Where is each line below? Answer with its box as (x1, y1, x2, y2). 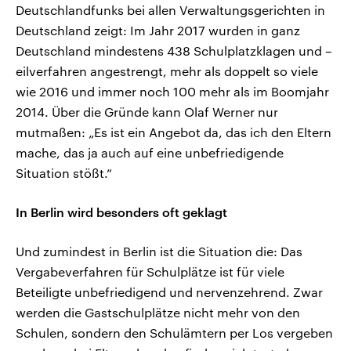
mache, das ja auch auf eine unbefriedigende (16, 145, 284, 161)
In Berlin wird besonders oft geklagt (16, 204, 227, 220)
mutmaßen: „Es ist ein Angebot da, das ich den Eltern (16, 125, 331, 140)
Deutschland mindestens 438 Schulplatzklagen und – (16, 43, 332, 59)
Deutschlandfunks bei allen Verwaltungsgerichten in (16, 2, 325, 18)
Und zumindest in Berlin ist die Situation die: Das (16, 244, 302, 259)
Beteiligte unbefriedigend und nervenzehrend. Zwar (16, 284, 323, 300)
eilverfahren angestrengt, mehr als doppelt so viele (16, 63, 318, 79)
